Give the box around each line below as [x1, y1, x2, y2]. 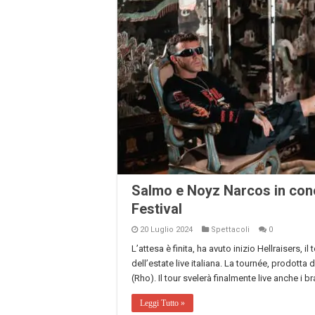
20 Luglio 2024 [140, 224, 193, 234]
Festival [131, 200, 182, 217]
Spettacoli [211, 224, 250, 234]
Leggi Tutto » [140, 297, 185, 308]
